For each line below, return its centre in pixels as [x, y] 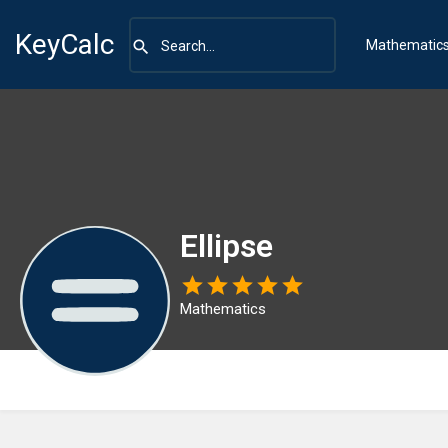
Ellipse [226, 246]
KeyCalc [64, 44]
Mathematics [223, 309]
